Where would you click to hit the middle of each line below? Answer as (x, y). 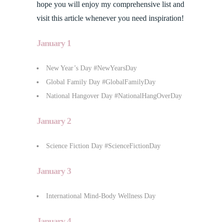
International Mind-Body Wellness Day (101, 196)
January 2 (54, 121)
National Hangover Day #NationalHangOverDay (114, 96)
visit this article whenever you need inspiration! (110, 18)
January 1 (54, 43)
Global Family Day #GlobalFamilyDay (101, 82)
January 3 (54, 171)
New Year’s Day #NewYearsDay (91, 68)
